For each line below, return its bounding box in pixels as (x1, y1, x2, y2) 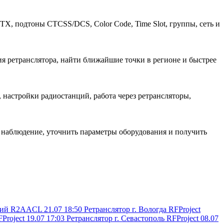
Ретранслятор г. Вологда (84, 204, 166, 213)
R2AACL (10, 204, 42, 213)
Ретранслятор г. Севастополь (66, 213, 164, 222)
